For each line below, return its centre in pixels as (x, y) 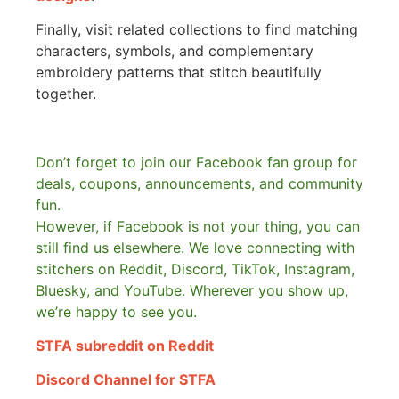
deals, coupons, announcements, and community (199, 183)
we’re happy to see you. (116, 311)
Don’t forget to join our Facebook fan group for (196, 162)
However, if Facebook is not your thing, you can (198, 226)
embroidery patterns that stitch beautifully (179, 72)
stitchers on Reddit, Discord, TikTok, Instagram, (195, 269)
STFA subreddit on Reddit (125, 346)
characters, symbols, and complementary (175, 50)
